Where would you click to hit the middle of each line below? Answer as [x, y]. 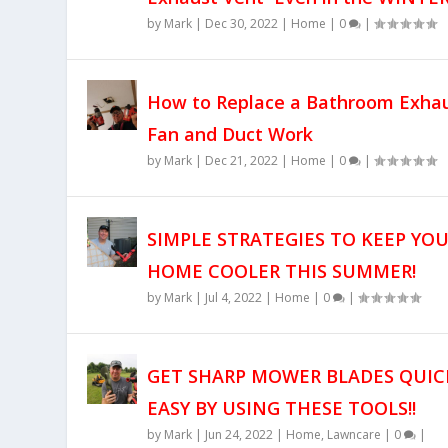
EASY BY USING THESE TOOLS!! [282, 407]
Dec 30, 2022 [242, 23]
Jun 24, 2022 [239, 434]
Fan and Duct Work [230, 133]
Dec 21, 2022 [242, 160]
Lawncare [354, 434]
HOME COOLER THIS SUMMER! [282, 270]
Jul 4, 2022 [234, 297]
